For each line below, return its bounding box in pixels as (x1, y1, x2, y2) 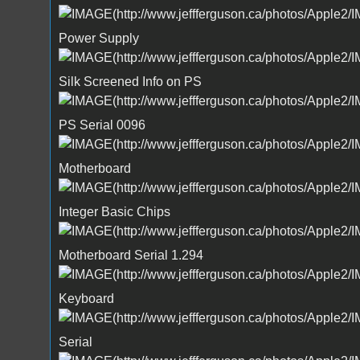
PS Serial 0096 (58, 117, 145, 132)
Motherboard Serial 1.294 (58, 247, 203, 262)
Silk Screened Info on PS (58, 74, 202, 88)
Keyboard (58, 291, 114, 305)
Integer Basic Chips (58, 204, 170, 219)
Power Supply (58, 31, 139, 45)
